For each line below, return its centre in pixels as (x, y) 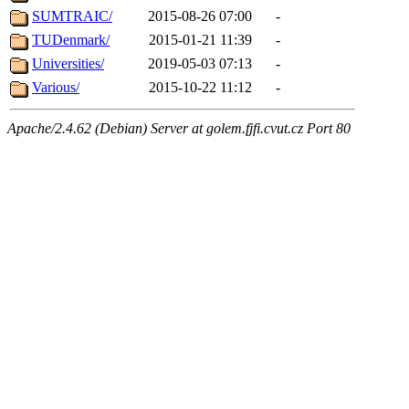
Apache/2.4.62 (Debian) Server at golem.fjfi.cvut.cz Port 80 (179, 129)
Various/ (56, 88)
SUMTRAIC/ (72, 16)
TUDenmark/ (71, 40)
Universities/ (68, 64)
